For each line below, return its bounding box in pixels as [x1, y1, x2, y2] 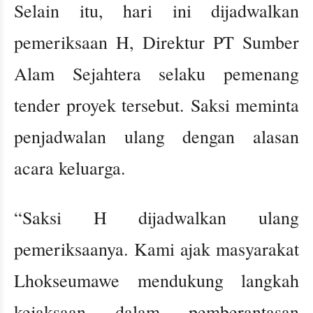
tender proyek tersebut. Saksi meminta [14, 93, 299, 117]
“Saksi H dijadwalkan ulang [14, 205, 299, 230]
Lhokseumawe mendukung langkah [14, 268, 299, 293]
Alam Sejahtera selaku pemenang [14, 61, 299, 86]
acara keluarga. [14, 156, 126, 180]
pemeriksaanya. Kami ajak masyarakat [14, 237, 299, 261]
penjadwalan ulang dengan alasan [14, 124, 299, 149]
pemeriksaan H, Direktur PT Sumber [14, 30, 299, 54]
